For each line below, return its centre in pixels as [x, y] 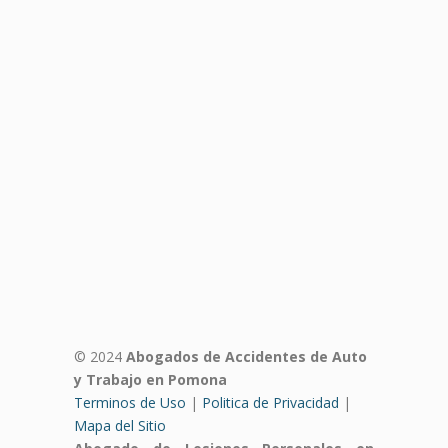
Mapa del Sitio [120, 425]
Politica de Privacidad [270, 402]
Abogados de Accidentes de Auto [246, 356]
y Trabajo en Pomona [150, 379]
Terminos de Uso [130, 402]
